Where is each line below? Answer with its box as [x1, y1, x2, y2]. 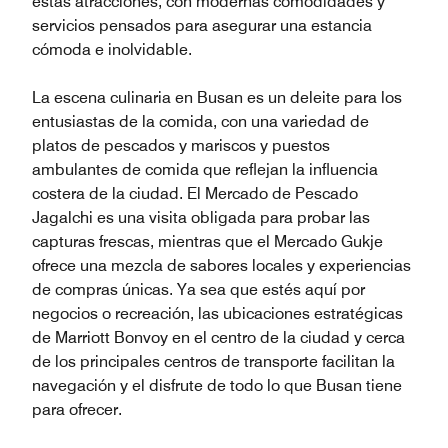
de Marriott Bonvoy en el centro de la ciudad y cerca [32, 327, 405, 347]
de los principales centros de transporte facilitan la [32, 351, 395, 371]
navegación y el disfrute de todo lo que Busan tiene [32, 375, 402, 395]
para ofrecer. [32, 399, 122, 419]
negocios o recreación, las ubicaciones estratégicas [32, 303, 403, 323]
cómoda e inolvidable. [32, 39, 192, 59]
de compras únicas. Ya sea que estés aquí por [32, 279, 365, 299]
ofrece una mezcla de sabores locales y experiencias [32, 255, 411, 275]
